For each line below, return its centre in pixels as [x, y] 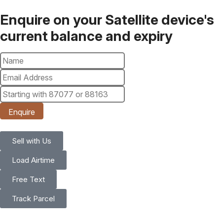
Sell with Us [32, 141]
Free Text [28, 179]
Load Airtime [33, 160]
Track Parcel [33, 198]
